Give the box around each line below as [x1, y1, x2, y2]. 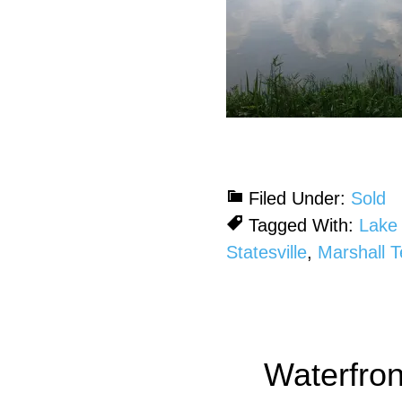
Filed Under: [249, 188, 351, 208]
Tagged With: [249, 215, 359, 235]
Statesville [226, 242, 307, 262]
